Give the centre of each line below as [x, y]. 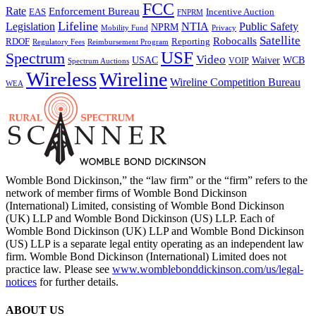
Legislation [30, 27]
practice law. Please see [59, 269]
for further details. [78, 282]
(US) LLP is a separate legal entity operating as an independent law [155, 244]
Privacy [224, 28]
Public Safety [269, 27]
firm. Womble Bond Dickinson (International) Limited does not [146, 257]
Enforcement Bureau [94, 12]
